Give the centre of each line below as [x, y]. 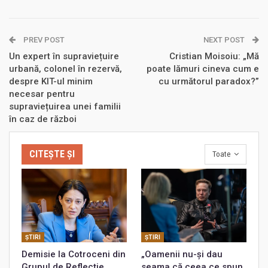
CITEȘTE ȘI [52, 154]
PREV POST [43, 40]
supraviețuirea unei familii [65, 106]
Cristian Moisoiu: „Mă [214, 56]
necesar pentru [42, 94]
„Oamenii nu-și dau [182, 254]
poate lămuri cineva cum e [203, 69]
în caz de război [43, 119]
